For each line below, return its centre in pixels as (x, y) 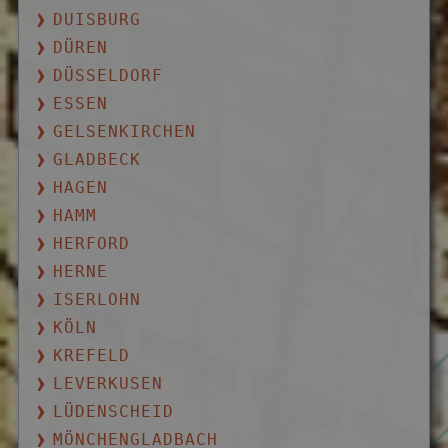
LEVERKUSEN (108, 383)
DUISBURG (97, 19)
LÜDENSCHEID (114, 411)
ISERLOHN (97, 299)
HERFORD (92, 243)
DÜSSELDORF (108, 75)
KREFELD (92, 355)
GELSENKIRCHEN (125, 131)
